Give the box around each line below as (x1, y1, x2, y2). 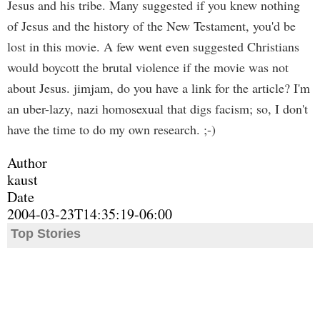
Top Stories (11, 226, 81, 241)
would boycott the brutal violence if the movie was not (7, 59, 289, 76)
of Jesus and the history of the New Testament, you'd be (7, 17, 296, 34)
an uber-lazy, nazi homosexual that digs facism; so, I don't (7, 100, 308, 117)
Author (7, 153, 47, 172)
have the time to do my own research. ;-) (7, 121, 216, 138)
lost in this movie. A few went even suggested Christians (7, 38, 299, 55)
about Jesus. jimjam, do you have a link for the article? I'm (7, 79, 310, 96)
